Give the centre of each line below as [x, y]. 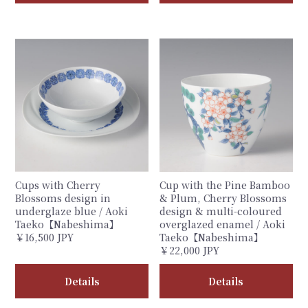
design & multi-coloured [221, 211]
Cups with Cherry [58, 185]
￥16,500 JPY [45, 237]
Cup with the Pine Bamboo [225, 185]
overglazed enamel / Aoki [222, 224]
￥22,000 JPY [189, 250]
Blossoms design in [63, 198]
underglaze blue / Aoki [72, 211]
